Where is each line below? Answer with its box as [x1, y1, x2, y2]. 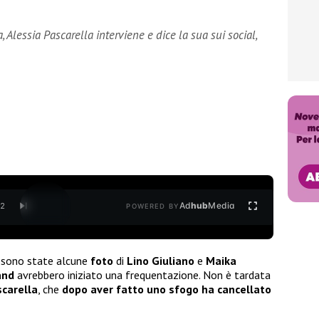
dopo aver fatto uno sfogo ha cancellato [62, 281, 271, 296]
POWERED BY [126, 202, 179, 211]
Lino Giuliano [127, 253, 194, 268]
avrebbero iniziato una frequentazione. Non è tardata [14, 267, 271, 282]
